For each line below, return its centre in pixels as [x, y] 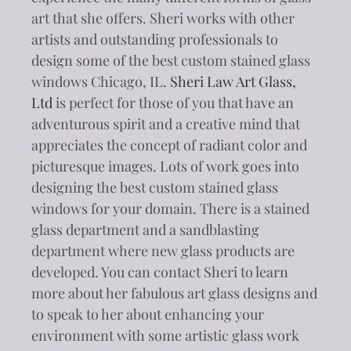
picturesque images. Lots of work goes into [165, 166]
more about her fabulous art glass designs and [174, 293]
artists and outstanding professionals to [155, 39]
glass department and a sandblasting [145, 229]
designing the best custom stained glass [155, 187]
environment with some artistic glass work [165, 335]
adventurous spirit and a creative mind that [166, 123]
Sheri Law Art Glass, [233, 81]
